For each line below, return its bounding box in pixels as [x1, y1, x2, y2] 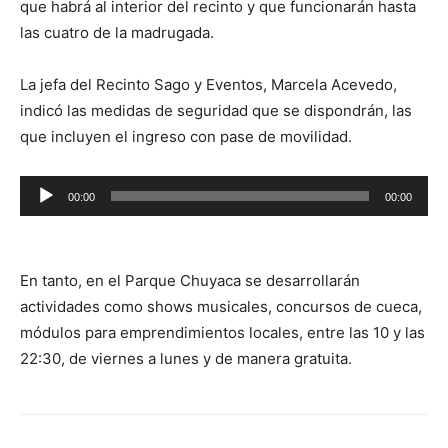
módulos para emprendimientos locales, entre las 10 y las [20, 323, 425, 343]
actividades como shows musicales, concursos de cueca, [20, 297, 422, 317]
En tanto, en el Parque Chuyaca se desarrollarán [20, 271, 360, 291]
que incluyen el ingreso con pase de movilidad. [20, 127, 352, 147]
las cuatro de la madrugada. [20, 23, 214, 43]
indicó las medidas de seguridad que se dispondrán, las [20, 101, 412, 121]
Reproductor [19, 178, 108, 198]
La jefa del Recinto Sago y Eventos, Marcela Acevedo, [20, 75, 397, 95]
